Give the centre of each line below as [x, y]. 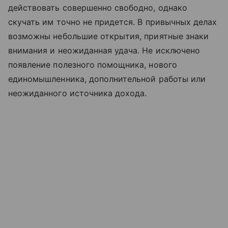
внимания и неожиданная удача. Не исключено [104, 50]
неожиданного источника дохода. [78, 93]
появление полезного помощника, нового [93, 64]
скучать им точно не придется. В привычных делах [113, 22]
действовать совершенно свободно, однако [98, 7]
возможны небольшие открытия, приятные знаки [109, 36]
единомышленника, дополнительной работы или [107, 79]
